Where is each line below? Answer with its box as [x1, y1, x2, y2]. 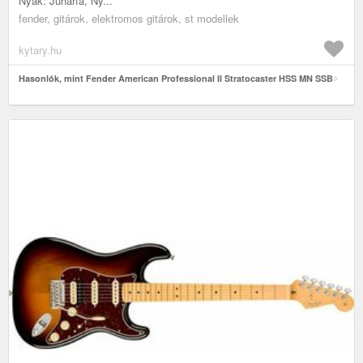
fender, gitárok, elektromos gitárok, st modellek [19, 10, 239, 26]
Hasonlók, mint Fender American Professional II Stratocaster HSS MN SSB [19, 71, 333, 84]
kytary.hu [19, 41, 62, 58]
